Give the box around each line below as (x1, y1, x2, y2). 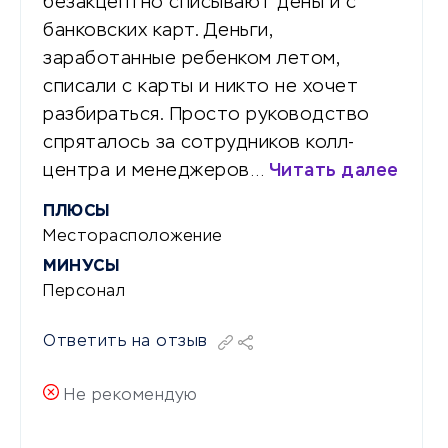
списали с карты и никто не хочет (43, 77, 358, 96)
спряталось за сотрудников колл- (43, 133, 355, 152)
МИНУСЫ (43, 258, 119, 275)
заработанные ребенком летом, (43, 49, 339, 68)
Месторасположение (43, 228, 223, 245)
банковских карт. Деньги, (43, 21, 272, 40)
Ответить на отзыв (43, 333, 208, 350)
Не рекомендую (64, 387, 198, 404)
